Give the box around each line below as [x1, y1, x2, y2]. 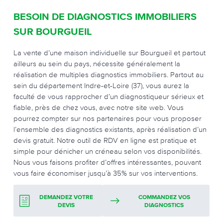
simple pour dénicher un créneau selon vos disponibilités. [13, 147, 202, 155]
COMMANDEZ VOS [138, 195, 190, 201]
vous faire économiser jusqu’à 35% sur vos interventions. [13, 169, 198, 177]
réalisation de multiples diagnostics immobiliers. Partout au [13, 70, 204, 79]
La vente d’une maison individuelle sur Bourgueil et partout [13, 48, 206, 57]
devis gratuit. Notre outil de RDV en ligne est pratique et [13, 136, 196, 144]
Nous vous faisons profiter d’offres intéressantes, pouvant [13, 158, 201, 166]
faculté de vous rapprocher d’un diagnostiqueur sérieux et [13, 92, 204, 101]
